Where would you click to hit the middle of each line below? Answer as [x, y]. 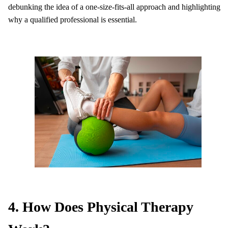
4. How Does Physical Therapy [101, 207]
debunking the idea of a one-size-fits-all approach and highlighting [114, 7]
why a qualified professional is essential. [73, 19]
